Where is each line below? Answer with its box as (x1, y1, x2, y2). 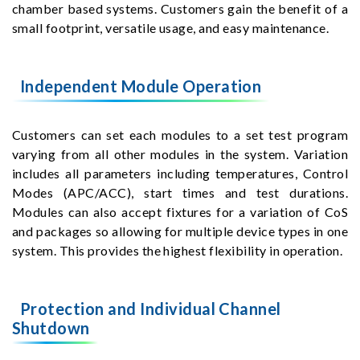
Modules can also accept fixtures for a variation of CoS (12, 203, 348, 219)
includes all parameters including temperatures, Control (12, 165, 348, 181)
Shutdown (12, 317, 90, 337)
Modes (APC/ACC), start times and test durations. (12, 184, 348, 200)
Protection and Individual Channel (20, 298, 281, 318)
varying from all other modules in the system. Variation (12, 145, 348, 162)
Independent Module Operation (20, 76, 262, 96)
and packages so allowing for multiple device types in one (12, 223, 348, 239)
